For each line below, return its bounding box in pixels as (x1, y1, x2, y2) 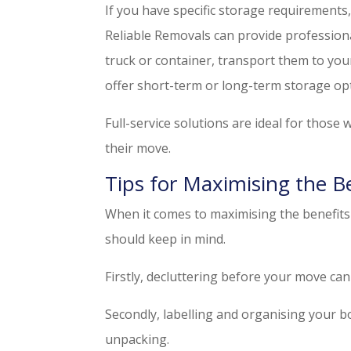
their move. (105, 139, 172, 157)
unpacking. (105, 331, 170, 349)
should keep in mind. (105, 230, 226, 248)
